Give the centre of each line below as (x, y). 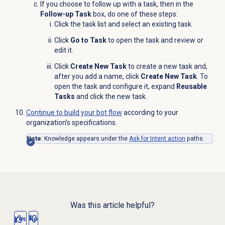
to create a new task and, (167, 66)
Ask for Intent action (157, 138)
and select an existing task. (150, 24)
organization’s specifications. (71, 122)
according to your (150, 112)
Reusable (191, 86)
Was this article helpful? (113, 205)
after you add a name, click (97, 76)
